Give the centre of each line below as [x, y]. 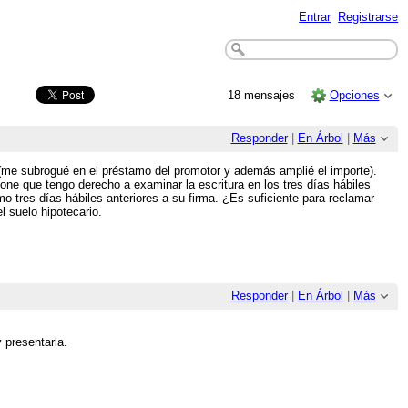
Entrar [315, 16]
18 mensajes [264, 95]
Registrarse [368, 16]
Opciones [354, 95]
